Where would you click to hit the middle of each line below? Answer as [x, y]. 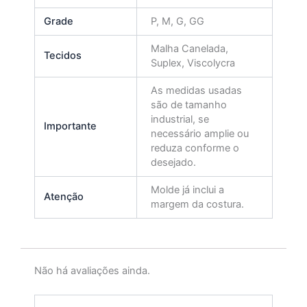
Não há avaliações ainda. [92, 270]
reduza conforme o [195, 148]
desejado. [173, 163]
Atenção [64, 197]
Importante [71, 126]
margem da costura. [197, 205]
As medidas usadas [196, 91]
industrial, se [180, 120]
